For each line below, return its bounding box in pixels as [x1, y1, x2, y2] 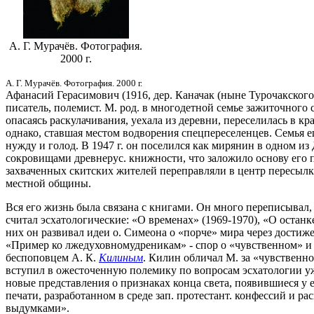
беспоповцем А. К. [6, 251, 99, 264]
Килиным [99, 251, 143, 264]
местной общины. [6, 177, 91, 189]
